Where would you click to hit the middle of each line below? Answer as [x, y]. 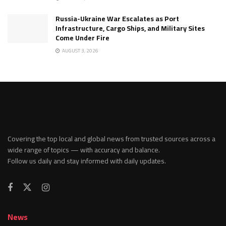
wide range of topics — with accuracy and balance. [84, 150]
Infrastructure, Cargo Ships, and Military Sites [130, 29]
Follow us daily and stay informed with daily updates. [87, 161]
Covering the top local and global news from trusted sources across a [111, 139]
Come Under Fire [82, 38]
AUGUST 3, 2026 [80, 51]
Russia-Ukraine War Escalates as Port [117, 19]
